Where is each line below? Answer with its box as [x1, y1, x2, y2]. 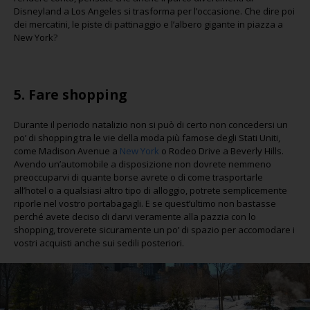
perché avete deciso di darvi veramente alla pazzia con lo [14, 210, 256, 223]
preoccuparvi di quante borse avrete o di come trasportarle [14, 170, 263, 183]
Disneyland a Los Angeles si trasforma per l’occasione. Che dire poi [14, 5, 295, 17]
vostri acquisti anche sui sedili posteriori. [14, 236, 184, 249]
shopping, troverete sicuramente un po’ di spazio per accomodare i [14, 223, 295, 236]
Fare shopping [28, 85, 127, 104]
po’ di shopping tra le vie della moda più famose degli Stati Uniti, [14, 131, 280, 144]
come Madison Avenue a [14, 144, 120, 157]
